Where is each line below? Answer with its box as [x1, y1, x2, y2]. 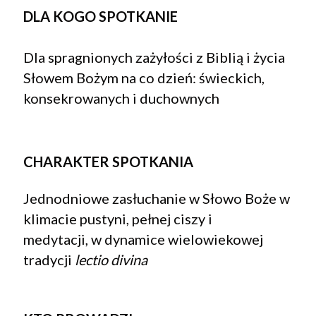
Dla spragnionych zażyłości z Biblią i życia [23, 49, 285, 66]
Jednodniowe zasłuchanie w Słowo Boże [23, 190, 279, 207]
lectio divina [75, 251, 147, 269]
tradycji [23, 251, 75, 269]
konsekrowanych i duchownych [23, 90, 219, 107]
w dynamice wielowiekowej [91, 231, 263, 248]
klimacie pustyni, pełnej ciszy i [23, 210, 212, 228]
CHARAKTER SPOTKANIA [23, 153, 193, 170]
